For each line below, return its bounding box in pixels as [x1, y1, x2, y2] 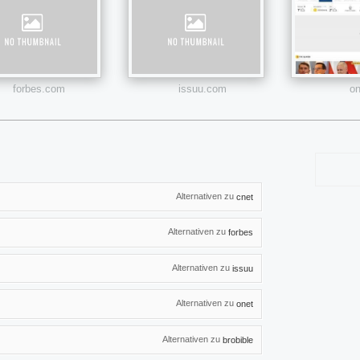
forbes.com [13, 82, 65, 95]
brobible [223, 334, 253, 345]
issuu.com [178, 82, 227, 95]
